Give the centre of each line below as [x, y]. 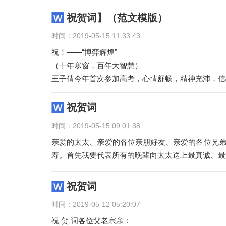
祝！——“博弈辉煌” [84, 52]
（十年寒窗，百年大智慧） [97, 65]
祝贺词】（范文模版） [117, 18]
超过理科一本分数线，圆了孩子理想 [112, 92]
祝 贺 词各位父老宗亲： [91, 221]
